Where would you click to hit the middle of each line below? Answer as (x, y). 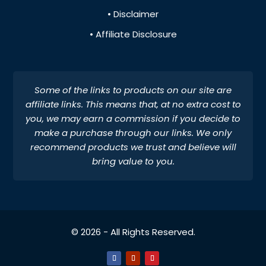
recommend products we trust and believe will (133, 147)
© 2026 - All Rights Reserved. (133, 232)
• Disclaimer (133, 14)
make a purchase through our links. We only (133, 132)
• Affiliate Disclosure (133, 34)
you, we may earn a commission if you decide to (133, 118)
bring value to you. (133, 161)
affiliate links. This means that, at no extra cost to (133, 104)
